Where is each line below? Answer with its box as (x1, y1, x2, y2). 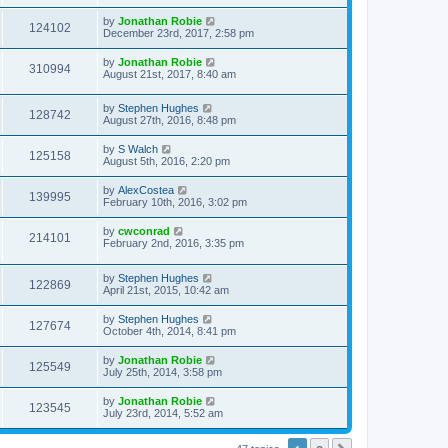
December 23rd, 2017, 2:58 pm (103, 26, 254, 39)
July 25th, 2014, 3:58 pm (103, 366, 222, 379)
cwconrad (118, 225, 170, 238)
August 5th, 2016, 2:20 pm (103, 155, 230, 168)
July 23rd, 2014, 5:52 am (103, 407, 223, 420)
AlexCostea (118, 184, 174, 197)
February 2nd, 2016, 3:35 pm (103, 237, 244, 250)
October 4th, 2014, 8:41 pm (103, 325, 236, 338)
